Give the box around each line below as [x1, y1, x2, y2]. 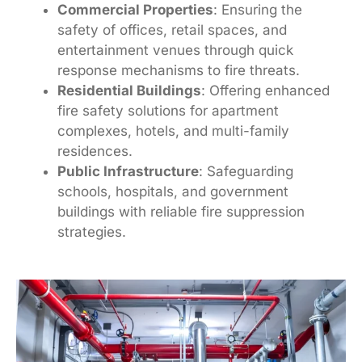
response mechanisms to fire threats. [57, 62, 300, 79]
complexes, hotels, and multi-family [57, 123, 289, 140]
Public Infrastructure [57, 163, 199, 180]
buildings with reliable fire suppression [57, 204, 305, 221]
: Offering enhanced [201, 82, 330, 99]
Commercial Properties [57, 2, 213, 19]
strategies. [57, 224, 126, 241]
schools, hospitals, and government [57, 183, 288, 200]
